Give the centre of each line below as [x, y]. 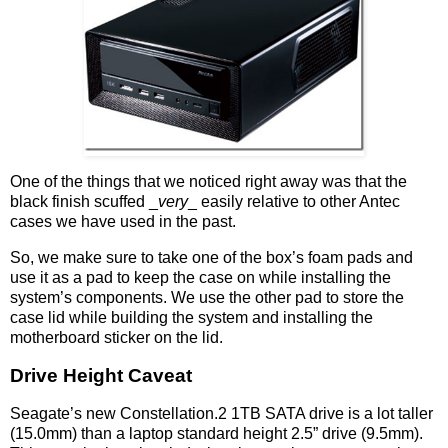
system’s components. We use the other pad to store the [207, 298]
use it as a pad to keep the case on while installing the [200, 278]
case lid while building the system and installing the [191, 318]
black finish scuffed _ [84, 202]
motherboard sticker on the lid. [116, 338]
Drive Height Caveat [101, 375]
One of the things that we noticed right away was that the [208, 182]
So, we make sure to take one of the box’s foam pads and [211, 258]
